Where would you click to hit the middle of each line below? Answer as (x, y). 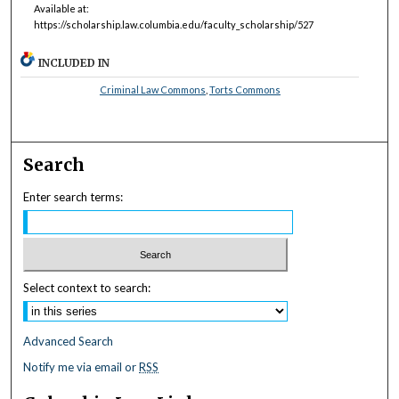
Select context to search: (87, 288)
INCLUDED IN (74, 62)
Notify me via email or (81, 367)
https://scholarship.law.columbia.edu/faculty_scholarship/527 (173, 25)
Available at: (61, 9)
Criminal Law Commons (152, 89)
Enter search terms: (73, 196)
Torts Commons (244, 89)
